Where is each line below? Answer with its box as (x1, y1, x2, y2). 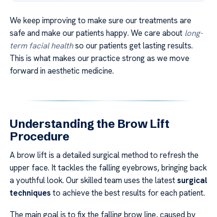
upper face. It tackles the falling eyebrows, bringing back (10, 162, 207, 173)
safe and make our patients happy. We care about (10, 28, 185, 39)
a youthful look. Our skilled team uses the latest (10, 175, 177, 186)
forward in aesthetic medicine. (10, 65, 114, 77)
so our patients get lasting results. (73, 40, 193, 51)
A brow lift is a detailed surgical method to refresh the (10, 150, 199, 161)
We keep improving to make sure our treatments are (10, 15, 191, 26)
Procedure (10, 129, 69, 144)
